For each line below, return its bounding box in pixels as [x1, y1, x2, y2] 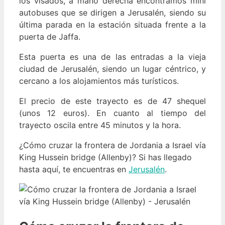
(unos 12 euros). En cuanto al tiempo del [19, 107, 206, 118]
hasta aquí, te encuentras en [19, 164, 129, 174]
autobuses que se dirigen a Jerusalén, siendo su [19, 7, 206, 18]
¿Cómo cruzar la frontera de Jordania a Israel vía [19, 140, 206, 150]
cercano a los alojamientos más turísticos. [19, 75, 179, 86]
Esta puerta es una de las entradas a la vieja [19, 51, 206, 62]
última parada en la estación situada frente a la [19, 19, 206, 30]
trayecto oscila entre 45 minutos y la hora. [19, 120, 181, 130]
